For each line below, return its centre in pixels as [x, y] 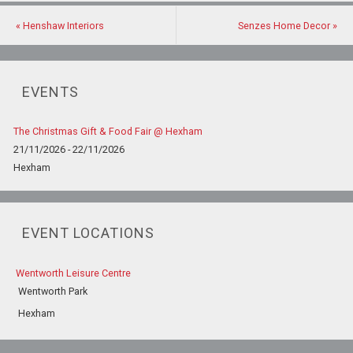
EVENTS [51, 91]
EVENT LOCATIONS [89, 232]
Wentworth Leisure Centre [74, 273]
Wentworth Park [53, 291]
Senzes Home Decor [286, 25]
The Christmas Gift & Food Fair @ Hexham [108, 132]
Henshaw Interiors [62, 25]
